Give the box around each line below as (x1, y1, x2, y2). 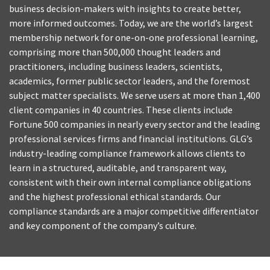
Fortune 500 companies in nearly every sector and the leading (9, 118, 260, 131)
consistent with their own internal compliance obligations (9, 176, 251, 189)
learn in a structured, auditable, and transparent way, (9, 162, 227, 174)
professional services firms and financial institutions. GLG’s (9, 133, 253, 145)
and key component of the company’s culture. (9, 219, 196, 232)
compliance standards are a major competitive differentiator (9, 205, 259, 218)
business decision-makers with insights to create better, (9, 2, 241, 15)
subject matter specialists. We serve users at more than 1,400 (9, 89, 260, 102)
